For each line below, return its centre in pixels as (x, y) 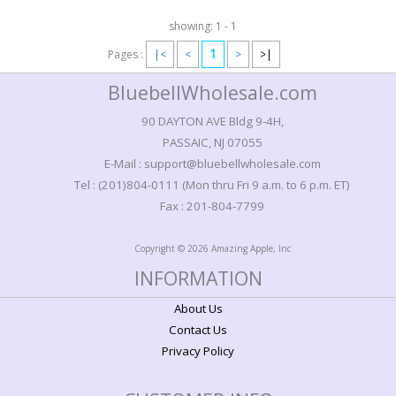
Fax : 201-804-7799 (212, 206)
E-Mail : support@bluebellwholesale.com (212, 163)
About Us (198, 308)
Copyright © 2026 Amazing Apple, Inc (212, 248)
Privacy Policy (198, 350)
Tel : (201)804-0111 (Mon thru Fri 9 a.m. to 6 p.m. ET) (212, 184)
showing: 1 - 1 (202, 26)
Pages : (126, 54)
